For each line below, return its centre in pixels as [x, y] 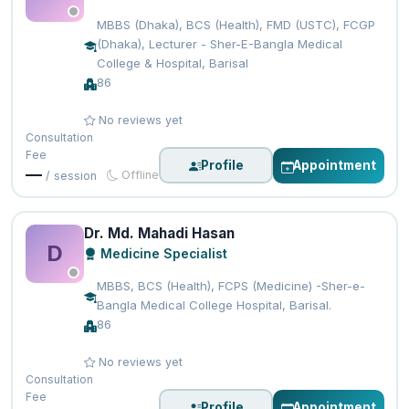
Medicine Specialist [162, 254]
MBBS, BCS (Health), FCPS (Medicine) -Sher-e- [231, 286]
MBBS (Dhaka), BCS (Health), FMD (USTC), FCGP [236, 25]
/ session [71, 176]
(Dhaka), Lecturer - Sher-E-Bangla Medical [219, 44]
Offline [139, 175]
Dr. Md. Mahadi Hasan [159, 234]
